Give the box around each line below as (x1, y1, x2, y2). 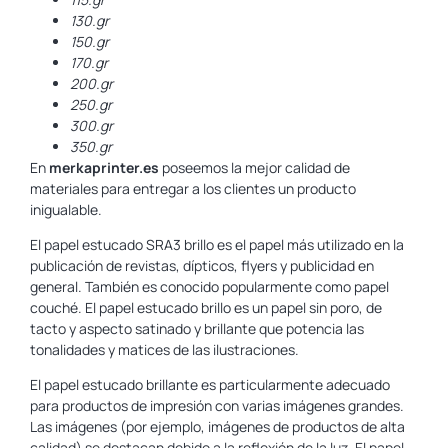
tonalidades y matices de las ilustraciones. (30, 339, 299, 359)
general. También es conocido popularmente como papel (30, 276, 389, 296)
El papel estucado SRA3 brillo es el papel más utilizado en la (30, 234, 404, 254)
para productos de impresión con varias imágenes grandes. (30, 396, 404, 416)
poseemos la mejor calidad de (159, 157, 350, 177)
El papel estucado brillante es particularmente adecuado (30, 375, 390, 395)
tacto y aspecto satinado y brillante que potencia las (30, 318, 364, 338)
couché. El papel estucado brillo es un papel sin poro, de (30, 297, 382, 317)
